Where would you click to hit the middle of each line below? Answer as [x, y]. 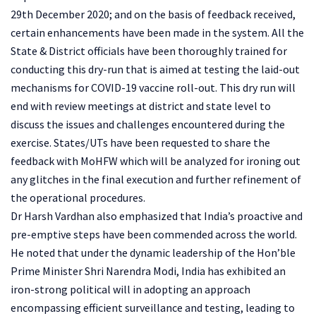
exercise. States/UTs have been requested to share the [140, 142]
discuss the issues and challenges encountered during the [148, 124]
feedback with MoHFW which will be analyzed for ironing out [156, 160]
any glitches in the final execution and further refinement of [156, 179]
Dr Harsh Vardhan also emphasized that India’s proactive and [157, 215]
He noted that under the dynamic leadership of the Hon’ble [153, 252]
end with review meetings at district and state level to [141, 105]
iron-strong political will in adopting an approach [130, 289]
